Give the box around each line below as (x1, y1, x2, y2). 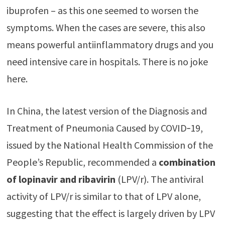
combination (158, 156, 215, 169)
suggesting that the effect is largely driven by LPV (6, 207, 215, 220)
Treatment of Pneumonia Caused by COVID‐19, (6, 122, 203, 135)
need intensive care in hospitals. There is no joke (6, 55, 208, 68)
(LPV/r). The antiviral (115, 173, 204, 186)
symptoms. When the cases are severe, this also (6, 21, 205, 34)
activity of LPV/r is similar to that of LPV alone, (6, 190, 201, 203)
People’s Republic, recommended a (6, 156, 159, 169)
